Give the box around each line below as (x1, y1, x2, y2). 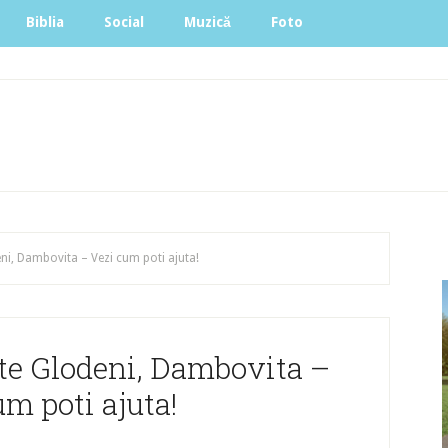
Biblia (26, 14, 64, 30)
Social (104, 14, 144, 30)
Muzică (184, 14, 231, 30)
